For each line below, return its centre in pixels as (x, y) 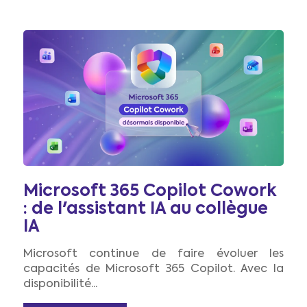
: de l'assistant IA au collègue (146, 209)
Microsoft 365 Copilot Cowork (150, 192)
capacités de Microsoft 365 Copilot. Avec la (153, 270)
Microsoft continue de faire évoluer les (153, 255)
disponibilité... (60, 285)
